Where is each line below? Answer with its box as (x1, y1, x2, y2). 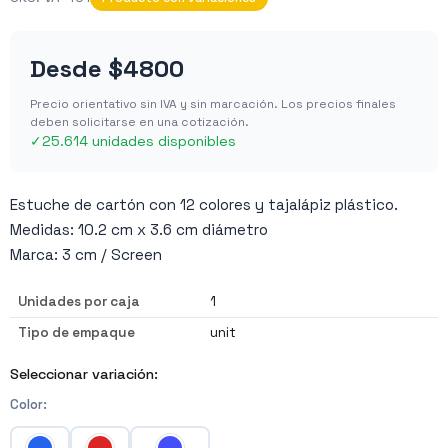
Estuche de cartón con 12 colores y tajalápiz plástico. (10, 194, 398, 214)
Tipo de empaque (18, 323, 135, 341)
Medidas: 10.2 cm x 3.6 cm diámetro (10, 219, 268, 239)
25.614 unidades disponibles (42, 131, 236, 150)
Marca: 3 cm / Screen (10, 244, 162, 264)
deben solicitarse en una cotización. (30, 113, 249, 130)
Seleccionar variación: (10, 364, 158, 383)
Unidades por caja (18, 292, 140, 310)
